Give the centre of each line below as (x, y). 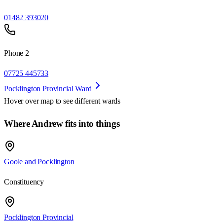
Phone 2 (17, 53)
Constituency (24, 182)
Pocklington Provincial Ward (48, 89)
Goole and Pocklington (39, 161)
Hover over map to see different (53, 101)
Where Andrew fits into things (62, 124)
